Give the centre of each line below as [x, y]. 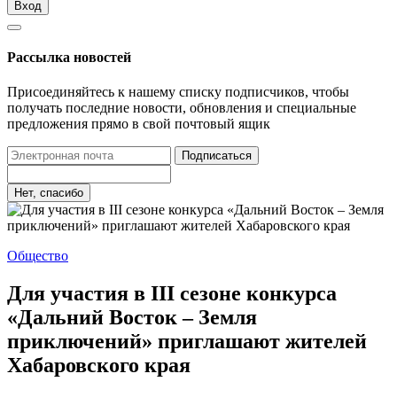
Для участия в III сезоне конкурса [172, 293]
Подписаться [217, 156]
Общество [38, 256]
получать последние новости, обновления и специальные [182, 108]
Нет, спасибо [49, 193]
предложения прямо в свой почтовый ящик [139, 124]
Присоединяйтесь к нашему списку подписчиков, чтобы [178, 92]
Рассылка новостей [69, 57]
